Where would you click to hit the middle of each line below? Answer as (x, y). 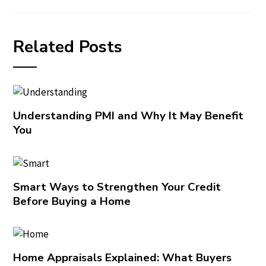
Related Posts (68, 47)
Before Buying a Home (72, 201)
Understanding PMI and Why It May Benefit (129, 116)
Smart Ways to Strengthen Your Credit (117, 187)
